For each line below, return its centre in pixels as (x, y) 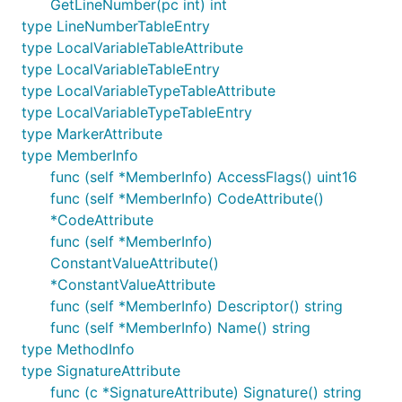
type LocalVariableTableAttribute (132, 48)
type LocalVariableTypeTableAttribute (149, 91)
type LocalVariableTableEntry (121, 69)
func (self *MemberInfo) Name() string (180, 328)
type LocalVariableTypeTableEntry (137, 112)
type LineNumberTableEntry (116, 26)
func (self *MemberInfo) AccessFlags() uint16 (204, 177)
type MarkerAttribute (92, 134)
